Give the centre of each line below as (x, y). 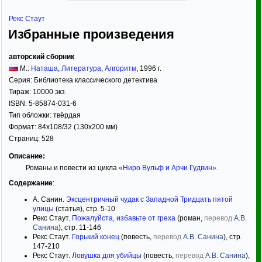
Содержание (31, 183)
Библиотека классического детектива (96, 80)
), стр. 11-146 (80, 227)
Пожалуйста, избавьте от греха (124, 218)
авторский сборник (42, 57)
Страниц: (25, 139)
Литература (81, 68)
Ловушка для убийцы (107, 256)
